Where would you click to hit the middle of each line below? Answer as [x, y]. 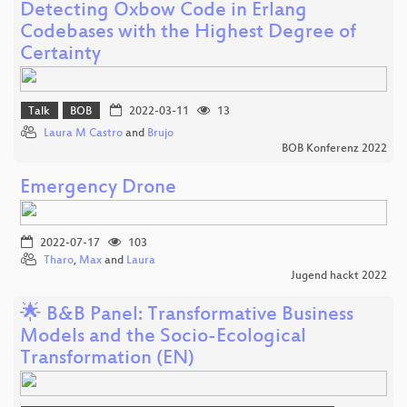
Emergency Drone [98, 189]
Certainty [60, 55]
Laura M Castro [83, 134]
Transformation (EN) [107, 360]
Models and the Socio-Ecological [163, 338]
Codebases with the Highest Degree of [188, 33]
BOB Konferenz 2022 [334, 149]
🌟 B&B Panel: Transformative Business [187, 316]
